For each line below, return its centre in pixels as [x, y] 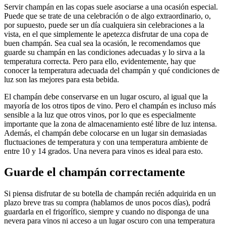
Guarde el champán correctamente [95, 172]
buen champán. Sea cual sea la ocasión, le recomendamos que [102, 43]
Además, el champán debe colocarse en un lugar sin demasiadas [105, 133]
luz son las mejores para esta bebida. [62, 79]
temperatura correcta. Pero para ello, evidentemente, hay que [100, 61]
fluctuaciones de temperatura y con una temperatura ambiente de [106, 142]
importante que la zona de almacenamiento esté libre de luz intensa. [110, 124]
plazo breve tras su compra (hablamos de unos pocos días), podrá [107, 203]
